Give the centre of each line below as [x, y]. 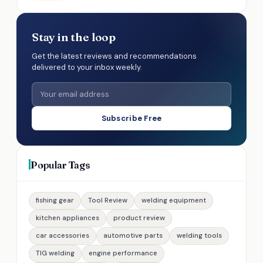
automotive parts [133, 235]
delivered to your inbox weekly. [87, 67]
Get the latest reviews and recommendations [114, 56]
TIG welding [55, 253]
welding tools [199, 235]
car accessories [63, 235]
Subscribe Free [131, 118]
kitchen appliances [68, 218]
